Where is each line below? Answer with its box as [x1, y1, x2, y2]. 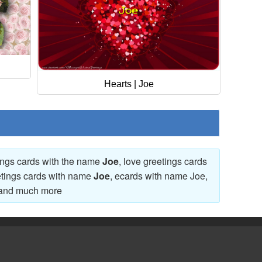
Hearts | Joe [104, 78, 154, 89]
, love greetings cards [119, 154, 207, 168]
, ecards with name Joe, [110, 168, 208, 182]
